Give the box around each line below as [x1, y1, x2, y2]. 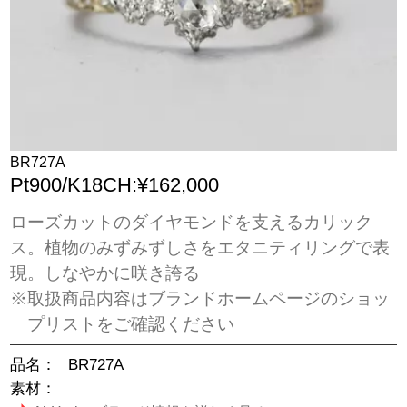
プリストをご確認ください [27, 313, 234, 333]
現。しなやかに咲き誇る [10, 263, 201, 283]
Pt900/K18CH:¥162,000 [10, 174, 220, 197]
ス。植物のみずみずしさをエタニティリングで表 [10, 237, 391, 257]
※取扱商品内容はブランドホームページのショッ [10, 288, 391, 308]
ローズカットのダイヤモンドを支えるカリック [10, 212, 373, 232]
